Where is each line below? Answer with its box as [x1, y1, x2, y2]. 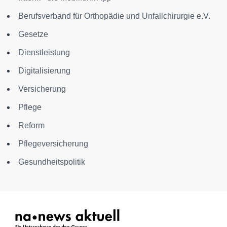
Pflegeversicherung [18, 139, 88, 148]
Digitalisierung [18, 66, 70, 75]
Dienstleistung [18, 48, 70, 57]
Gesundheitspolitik [18, 158, 85, 166]
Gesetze [18, 30, 48, 39]
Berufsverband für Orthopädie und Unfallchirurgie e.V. [18, 12, 210, 20]
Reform [18, 121, 45, 130]
